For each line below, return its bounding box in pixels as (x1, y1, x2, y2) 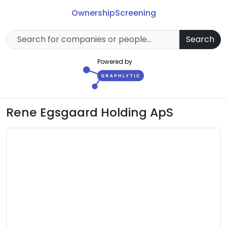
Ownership (71, 7, 115, 19)
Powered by (97, 57, 132, 66)
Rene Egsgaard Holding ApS (6, 104, 173, 121)
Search (186, 33, 214, 46)
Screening (115, 7, 156, 19)
